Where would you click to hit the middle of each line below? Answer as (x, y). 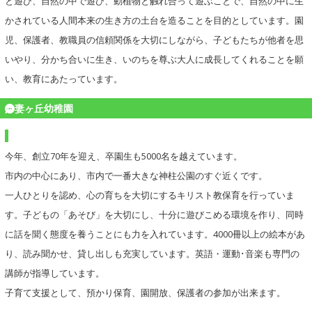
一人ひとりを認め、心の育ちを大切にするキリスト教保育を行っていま (150, 196)
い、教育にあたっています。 (64, 79)
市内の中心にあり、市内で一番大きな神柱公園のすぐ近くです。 (136, 176)
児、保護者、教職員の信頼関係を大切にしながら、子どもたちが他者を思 (154, 40)
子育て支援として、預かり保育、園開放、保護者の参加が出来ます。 (145, 293)
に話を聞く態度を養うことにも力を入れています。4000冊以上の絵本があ (155, 235)
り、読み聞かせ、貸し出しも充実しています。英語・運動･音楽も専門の (152, 254)
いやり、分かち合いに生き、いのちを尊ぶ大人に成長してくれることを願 (154, 60)
